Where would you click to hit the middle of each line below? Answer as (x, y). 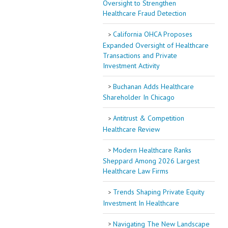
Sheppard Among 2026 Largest (151, 161)
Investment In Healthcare (141, 203)
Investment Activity (131, 65)
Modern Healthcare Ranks (151, 150)
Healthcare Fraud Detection (145, 13)
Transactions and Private (140, 55)
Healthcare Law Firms (136, 171)
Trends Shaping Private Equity (158, 192)
